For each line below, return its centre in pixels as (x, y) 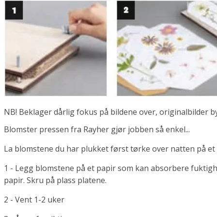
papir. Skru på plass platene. (55, 180)
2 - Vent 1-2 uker (34, 200)
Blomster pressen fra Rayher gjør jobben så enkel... (97, 130)
